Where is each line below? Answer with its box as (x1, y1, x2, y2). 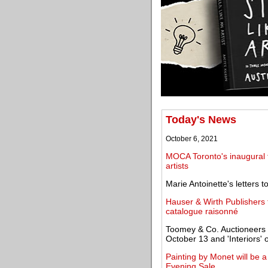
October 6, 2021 (166, 135, 218, 143)
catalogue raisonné (166, 206, 238, 216)
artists (166, 161, 188, 170)
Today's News (166, 114, 236, 126)
